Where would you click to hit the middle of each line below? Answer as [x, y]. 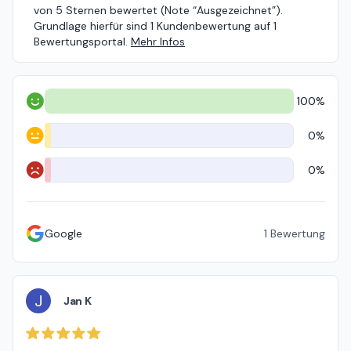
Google [63, 233]
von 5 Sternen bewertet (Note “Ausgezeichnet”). [158, 10]
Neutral [43, 142]
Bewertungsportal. [81, 42]
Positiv [42, 108]
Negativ [44, 177]
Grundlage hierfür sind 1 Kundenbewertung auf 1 [155, 26]
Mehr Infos [158, 42]
